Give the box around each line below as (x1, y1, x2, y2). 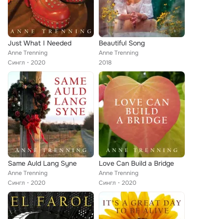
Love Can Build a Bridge (99, 159, 174, 168)
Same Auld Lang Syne (8, 159, 77, 168)
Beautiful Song (99, 39, 145, 47)
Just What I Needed (8, 39, 71, 47)
